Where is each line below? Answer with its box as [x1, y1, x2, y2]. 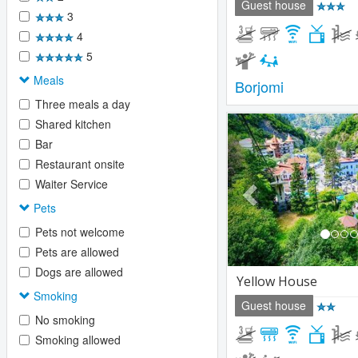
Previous [247, 112, 309, 136]
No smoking [35, 312, 95, 328]
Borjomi [235, 76, 284, 97]
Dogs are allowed [35, 264, 123, 280]
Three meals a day [35, 96, 130, 112]
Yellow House [237, 272, 317, 291]
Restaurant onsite [35, 156, 125, 172]
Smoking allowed [35, 332, 121, 348]
